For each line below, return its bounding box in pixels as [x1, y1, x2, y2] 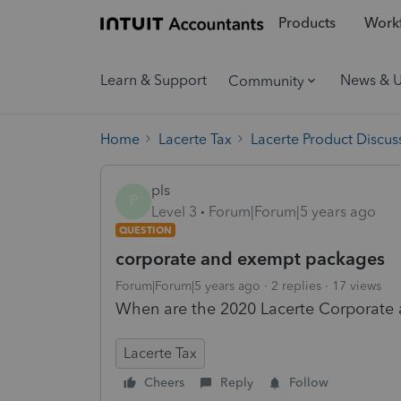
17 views [332, 277, 381, 294]
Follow [289, 374, 328, 390]
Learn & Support [100, 72, 207, 89]
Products [277, 14, 336, 32]
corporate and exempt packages [115, 247, 385, 269]
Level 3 [151, 202, 197, 220]
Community [228, 72, 304, 90]
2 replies [271, 277, 321, 294]
